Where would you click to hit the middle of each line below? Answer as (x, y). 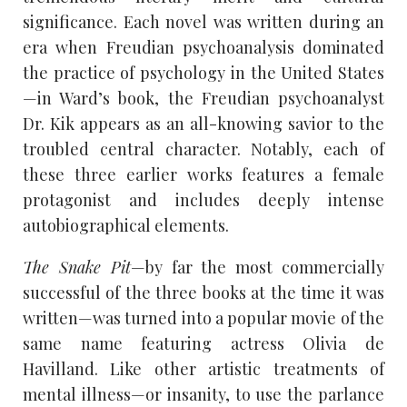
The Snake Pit (77, 267)
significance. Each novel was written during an (203, 21)
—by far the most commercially (258, 267)
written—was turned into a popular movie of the (203, 318)
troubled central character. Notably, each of (203, 149)
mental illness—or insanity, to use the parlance (203, 394)
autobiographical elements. (126, 225)
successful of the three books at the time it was (203, 292)
